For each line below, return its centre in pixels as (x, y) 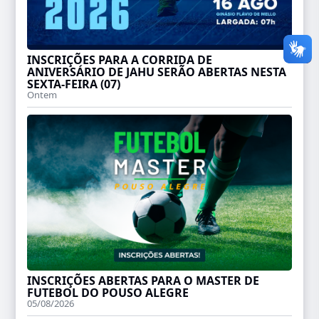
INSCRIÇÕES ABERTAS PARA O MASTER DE (143, 281)
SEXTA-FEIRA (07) (74, 84)
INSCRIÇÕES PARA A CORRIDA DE (120, 59)
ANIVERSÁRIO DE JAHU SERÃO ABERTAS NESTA (157, 72)
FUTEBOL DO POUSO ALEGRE (108, 293)
